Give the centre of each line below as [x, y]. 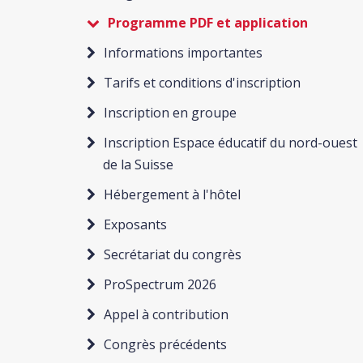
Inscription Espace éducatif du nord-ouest [231, 143]
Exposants [135, 224]
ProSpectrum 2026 [160, 284]
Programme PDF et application [208, 23]
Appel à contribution [166, 314]
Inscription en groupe [170, 113]
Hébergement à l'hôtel [172, 194]
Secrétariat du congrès [173, 254]
